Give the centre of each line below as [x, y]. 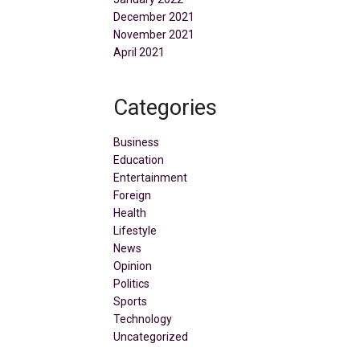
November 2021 [154, 35]
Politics [131, 284]
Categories [165, 108]
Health [130, 213]
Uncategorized [151, 337]
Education [139, 160]
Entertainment [150, 178]
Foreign [132, 195]
